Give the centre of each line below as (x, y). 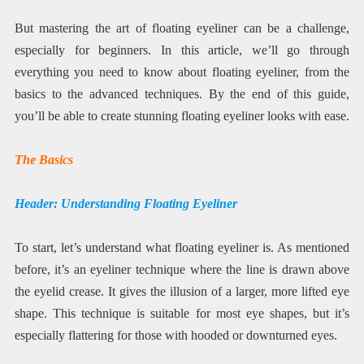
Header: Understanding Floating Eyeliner (126, 204)
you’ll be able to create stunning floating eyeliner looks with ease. (182, 115)
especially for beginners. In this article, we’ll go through (182, 50)
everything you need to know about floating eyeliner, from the (182, 71)
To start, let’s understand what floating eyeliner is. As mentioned (182, 248)
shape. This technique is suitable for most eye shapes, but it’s (182, 314)
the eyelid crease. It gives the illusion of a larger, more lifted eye (182, 292)
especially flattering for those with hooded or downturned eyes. (175, 336)
